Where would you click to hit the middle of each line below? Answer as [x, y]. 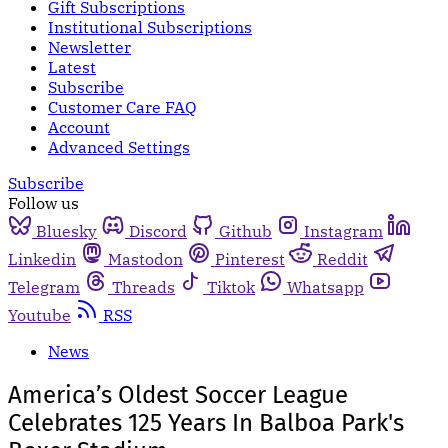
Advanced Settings [119, 147]
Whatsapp [325, 287]
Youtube [39, 315]
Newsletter [89, 47]
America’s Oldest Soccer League [178, 394]
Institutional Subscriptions [150, 27]
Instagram [343, 231]
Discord [158, 231]
